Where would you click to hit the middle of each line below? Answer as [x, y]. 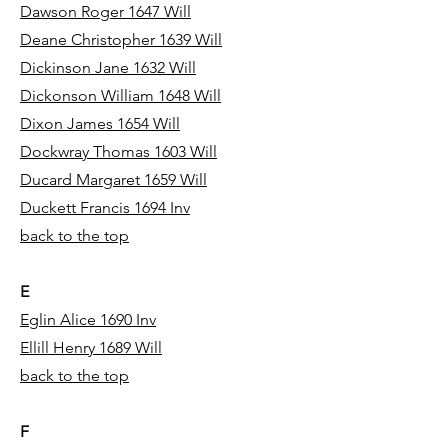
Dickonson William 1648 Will [120, 95]
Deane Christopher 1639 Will [121, 39]
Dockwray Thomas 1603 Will [118, 151]
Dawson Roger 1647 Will [105, 11]
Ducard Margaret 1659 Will [113, 179]
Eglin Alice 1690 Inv [88, 319]
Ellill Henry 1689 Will [91, 347]
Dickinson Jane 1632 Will [108, 67]
